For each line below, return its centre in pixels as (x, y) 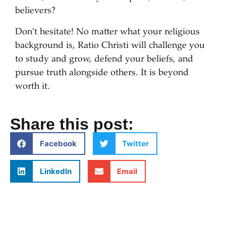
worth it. (33, 87)
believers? (35, 11)
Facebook (58, 143)
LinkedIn (55, 171)
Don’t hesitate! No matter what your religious (107, 32)
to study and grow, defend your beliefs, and (104, 59)
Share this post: (72, 124)
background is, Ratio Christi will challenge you (110, 46)
